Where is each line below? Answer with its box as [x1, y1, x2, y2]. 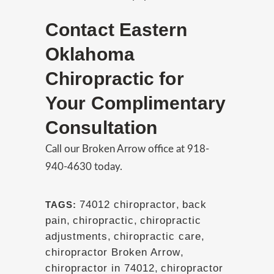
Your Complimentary [45, 93, 226, 113]
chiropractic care [114, 231, 201, 242]
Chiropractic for [45, 68, 184, 89]
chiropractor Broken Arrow [45, 246, 180, 258]
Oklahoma [45, 44, 135, 64]
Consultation [45, 117, 158, 138]
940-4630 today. [45, 161, 122, 172]
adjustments [45, 231, 108, 242]
